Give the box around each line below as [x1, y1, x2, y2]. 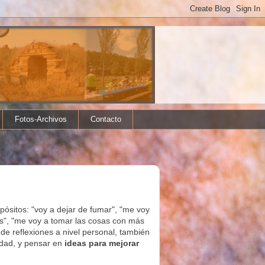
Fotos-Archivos [14, 114, 67, 124]
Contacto [90, 114, 121, 124]
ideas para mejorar [62, 238, 139, 248]
